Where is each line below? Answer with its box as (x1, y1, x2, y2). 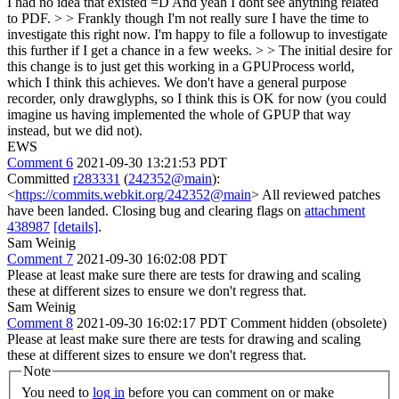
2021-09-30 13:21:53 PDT (77, 155, 227, 170)
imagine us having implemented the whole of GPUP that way (7, 107, 351, 122)
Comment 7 (7, 251, 73, 266)
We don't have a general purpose (160, 75, 346, 90)
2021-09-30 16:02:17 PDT (77, 315, 227, 330)
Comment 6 (7, 155, 73, 170)
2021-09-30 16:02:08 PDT (77, 251, 227, 266)
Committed (7, 171, 73, 186)
